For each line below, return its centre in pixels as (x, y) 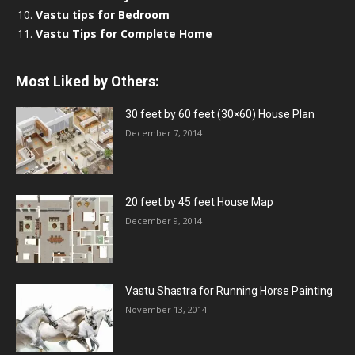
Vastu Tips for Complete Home (124, 33)
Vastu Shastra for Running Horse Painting (229, 291)
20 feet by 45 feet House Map (200, 202)
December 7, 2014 (164, 132)
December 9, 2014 (164, 221)
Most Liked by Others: (88, 81)
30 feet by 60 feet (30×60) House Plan (220, 114)
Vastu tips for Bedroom (103, 14)
